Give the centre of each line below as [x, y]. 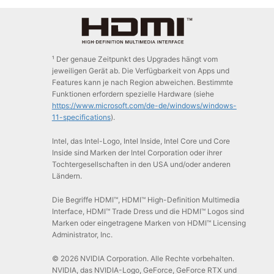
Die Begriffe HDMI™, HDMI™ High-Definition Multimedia [146, 199]
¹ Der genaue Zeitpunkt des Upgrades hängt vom [135, 59]
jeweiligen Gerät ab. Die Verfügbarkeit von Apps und [140, 70]
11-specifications [81, 117]
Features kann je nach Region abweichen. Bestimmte [142, 82]
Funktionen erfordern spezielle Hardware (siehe [133, 94]
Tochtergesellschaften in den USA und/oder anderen [141, 164]
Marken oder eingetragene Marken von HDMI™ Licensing [149, 223]
